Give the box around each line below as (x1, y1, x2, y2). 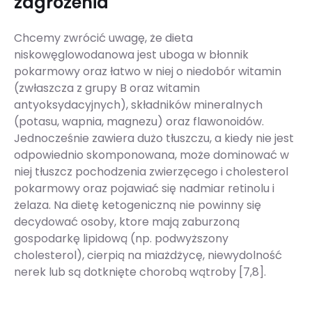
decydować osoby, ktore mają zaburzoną (14, 214, 240, 231)
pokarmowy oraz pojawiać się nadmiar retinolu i (14, 180, 274, 197)
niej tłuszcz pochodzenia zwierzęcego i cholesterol (14, 164, 288, 180)
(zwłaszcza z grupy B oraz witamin (14, 80, 200, 97)
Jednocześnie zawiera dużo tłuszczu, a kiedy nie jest (14, 130, 294, 147)
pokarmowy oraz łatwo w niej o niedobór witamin (14, 63, 281, 80)
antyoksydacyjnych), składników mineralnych (14, 97, 263, 114)
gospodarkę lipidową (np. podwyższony (14, 231, 228, 247)
